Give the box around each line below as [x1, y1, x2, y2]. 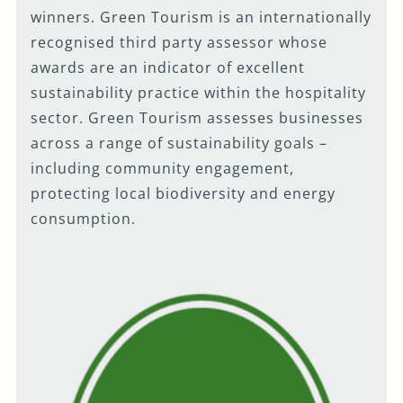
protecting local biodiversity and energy [31, 184, 336, 204]
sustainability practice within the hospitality [31, 83, 367, 103]
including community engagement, [31, 158, 295, 179]
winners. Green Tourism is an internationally [31, 7, 372, 28]
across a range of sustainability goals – [31, 133, 328, 154]
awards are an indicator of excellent [31, 58, 306, 78]
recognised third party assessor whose [31, 32, 328, 53]
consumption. [31, 209, 137, 229]
